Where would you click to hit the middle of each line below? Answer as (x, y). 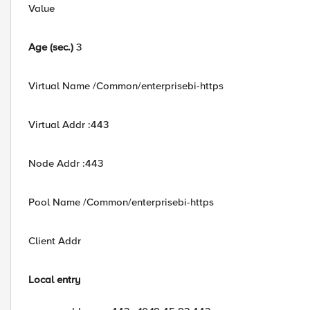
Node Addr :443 (66, 163)
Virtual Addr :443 (69, 125)
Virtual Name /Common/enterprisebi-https (126, 86)
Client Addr (55, 241)
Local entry (54, 280)
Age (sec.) (51, 47)
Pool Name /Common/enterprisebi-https (121, 202)
